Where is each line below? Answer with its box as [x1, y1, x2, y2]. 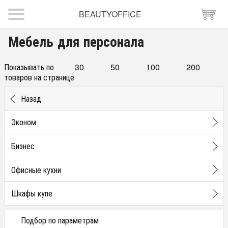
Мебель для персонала [8, 31, 144, 51]
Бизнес [11, 139, 35, 152]
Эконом [11, 116, 36, 128]
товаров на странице [4, 71, 74, 83]
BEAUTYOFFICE [78, 8, 141, 20]
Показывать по [4, 61, 56, 73]
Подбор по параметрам [21, 214, 99, 226]
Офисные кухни [11, 163, 61, 176]
